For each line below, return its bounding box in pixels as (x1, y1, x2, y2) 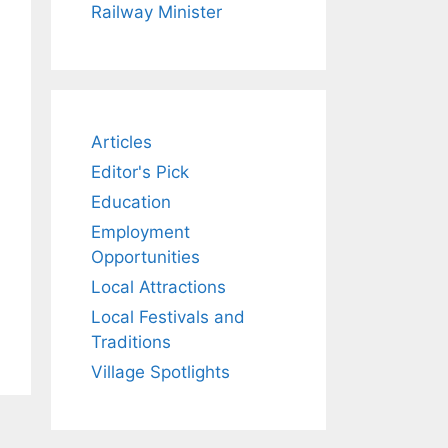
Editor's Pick (91, 161, 189, 182)
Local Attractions (91, 276, 226, 297)
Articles (91, 131, 152, 152)
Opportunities (91, 246, 200, 267)
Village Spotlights (91, 361, 230, 382)
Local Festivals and (91, 306, 245, 327)
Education (91, 191, 171, 212)
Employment (91, 221, 190, 242)
